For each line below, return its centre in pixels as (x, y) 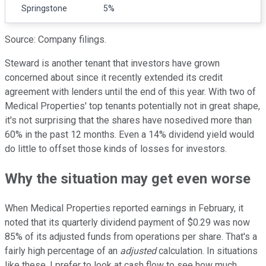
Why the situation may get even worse (128, 178)
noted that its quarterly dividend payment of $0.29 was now (127, 222)
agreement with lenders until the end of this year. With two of (130, 91)
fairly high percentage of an (62, 251)
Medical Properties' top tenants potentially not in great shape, (132, 106)
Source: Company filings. (56, 39)
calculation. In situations (207, 251)
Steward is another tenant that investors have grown (112, 63)
